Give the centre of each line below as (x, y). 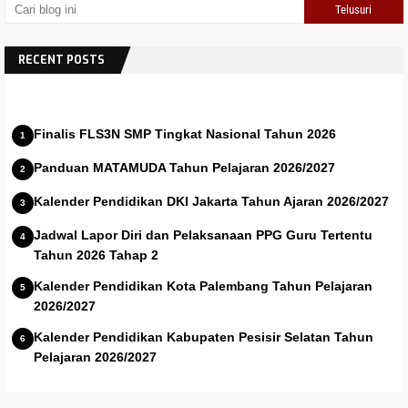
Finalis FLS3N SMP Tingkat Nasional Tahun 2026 (185, 133)
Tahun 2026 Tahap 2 (96, 255)
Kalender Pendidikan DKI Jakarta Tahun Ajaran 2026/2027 (211, 201)
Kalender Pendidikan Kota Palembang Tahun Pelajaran (203, 286)
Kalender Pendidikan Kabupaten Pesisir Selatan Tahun (204, 337)
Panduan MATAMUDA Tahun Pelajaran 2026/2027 (184, 167)
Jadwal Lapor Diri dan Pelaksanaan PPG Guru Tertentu (203, 235)
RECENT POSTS (61, 60)
